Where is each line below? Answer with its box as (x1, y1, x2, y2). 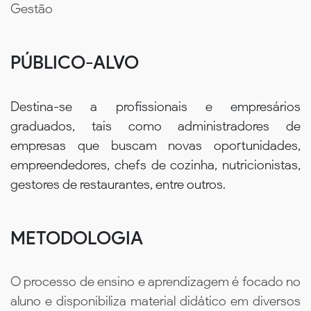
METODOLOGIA (10, 226, 143, 249)
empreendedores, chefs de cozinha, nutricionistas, (10, 156, 301, 173)
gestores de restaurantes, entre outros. (10, 176, 226, 192)
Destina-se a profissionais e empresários (10, 98, 301, 115)
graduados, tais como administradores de (10, 117, 301, 134)
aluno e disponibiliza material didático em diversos (10, 293, 301, 310)
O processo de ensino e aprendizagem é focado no (10, 274, 301, 290)
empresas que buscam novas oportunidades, (10, 137, 301, 153)
